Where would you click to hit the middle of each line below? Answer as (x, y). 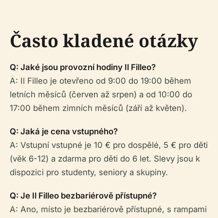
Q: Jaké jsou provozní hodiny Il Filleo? (83, 67)
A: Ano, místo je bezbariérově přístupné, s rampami (108, 209)
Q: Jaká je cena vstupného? (64, 132)
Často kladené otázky (104, 41)
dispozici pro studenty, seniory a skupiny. (89, 173)
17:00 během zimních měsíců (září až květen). (98, 108)
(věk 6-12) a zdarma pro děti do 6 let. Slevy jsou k (105, 159)
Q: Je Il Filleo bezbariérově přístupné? (83, 196)
